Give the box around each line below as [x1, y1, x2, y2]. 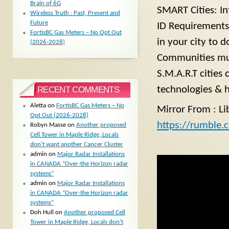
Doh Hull [30, 209, 54, 216]
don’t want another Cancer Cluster [30, 141, 123, 148]
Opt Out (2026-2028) [30, 111, 88, 119]
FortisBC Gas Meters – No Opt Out [30, 29, 122, 36]
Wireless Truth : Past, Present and [30, 10, 120, 17]
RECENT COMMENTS [37, 85, 119, 95]
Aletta [30, 102, 46, 109]
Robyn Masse [30, 121, 66, 128]
